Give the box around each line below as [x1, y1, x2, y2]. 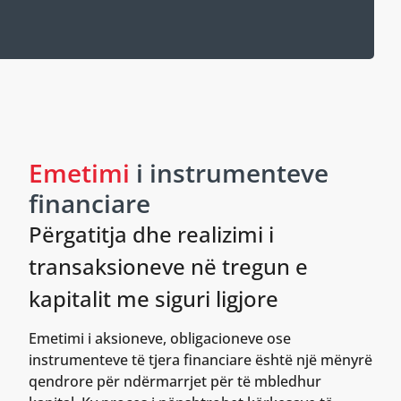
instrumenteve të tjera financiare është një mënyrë [29, 350, 372, 371]
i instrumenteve [130, 155, 328, 190]
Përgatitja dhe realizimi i [29, 218, 274, 249]
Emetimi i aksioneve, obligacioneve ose [29, 328, 291, 349]
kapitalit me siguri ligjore [29, 283, 278, 313]
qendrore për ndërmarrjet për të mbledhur [29, 371, 321, 392]
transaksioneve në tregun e [29, 251, 308, 281]
